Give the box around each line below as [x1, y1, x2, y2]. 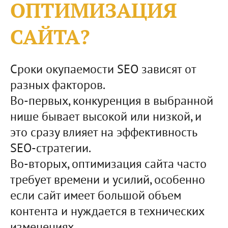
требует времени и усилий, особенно [10, 173, 205, 189]
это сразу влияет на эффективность [10, 126, 197, 141]
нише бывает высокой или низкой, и [10, 110, 202, 126]
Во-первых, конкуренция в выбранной [10, 94, 213, 110]
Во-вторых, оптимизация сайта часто [10, 157, 207, 173]
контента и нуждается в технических [10, 205, 204, 220]
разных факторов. [10, 78, 105, 94]
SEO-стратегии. [10, 141, 91, 157]
